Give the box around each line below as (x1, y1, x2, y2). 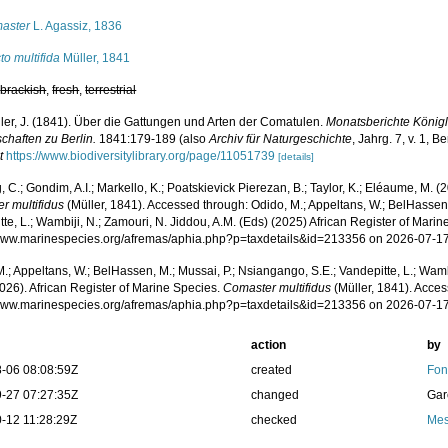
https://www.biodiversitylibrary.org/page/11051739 (6, 149, 276, 163)
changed (250, 388, 299, 402)
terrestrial (85, 83, 137, 97)
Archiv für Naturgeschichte (209, 132, 353, 146)
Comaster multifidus (223, 281, 332, 295)
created (250, 363, 292, 377)
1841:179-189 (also (96, 132, 210, 146)
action (250, 338, 286, 352)
